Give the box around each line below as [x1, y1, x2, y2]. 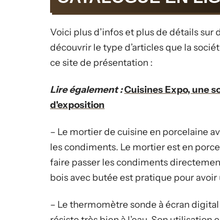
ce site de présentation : [50, 57, 153, 68]
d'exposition [50, 99, 105, 110]
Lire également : [50, 84, 122, 95]
